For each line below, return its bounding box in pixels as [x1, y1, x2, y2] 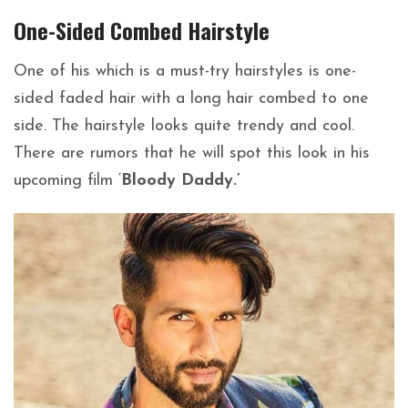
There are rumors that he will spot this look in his [14, 145, 370, 163]
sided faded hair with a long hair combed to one [14, 90, 369, 108]
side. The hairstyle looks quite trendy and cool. [14, 117, 354, 136]
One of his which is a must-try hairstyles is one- [14, 63, 356, 81]
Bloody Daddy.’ [121, 172, 240, 190]
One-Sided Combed [14, 14, 188, 47]
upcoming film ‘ [14, 172, 121, 190]
